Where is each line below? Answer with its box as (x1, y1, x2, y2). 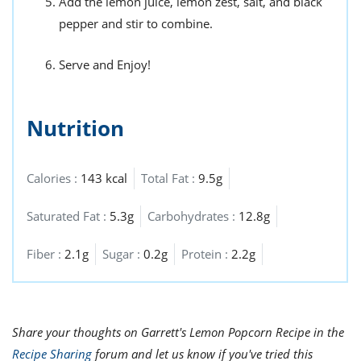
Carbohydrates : (147, 208, 239, 224)
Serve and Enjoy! (59, 56, 151, 73)
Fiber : (27, 246, 64, 262)
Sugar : (102, 246, 143, 262)
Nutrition (27, 114, 124, 143)
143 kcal (81, 170, 127, 186)
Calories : (27, 170, 81, 186)
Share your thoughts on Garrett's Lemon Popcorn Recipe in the (12, 324, 344, 340)
